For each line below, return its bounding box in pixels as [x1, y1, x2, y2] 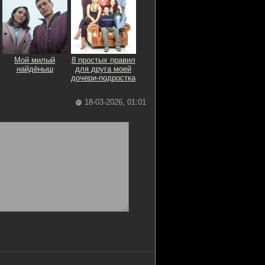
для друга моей [75, 64, 131, 73]
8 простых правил [71, 55, 135, 64]
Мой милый [14, 55, 55, 64]
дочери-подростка [71, 73, 135, 82]
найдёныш [16, 64, 53, 73]
